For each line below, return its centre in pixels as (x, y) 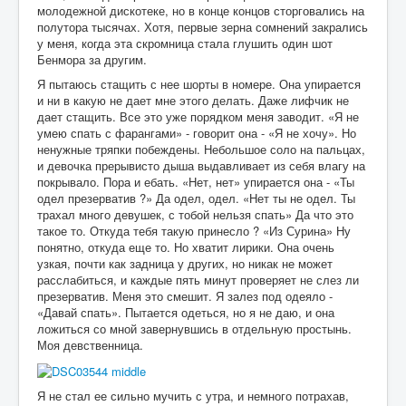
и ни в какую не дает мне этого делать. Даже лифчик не (193, 100)
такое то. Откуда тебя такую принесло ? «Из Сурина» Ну (194, 230)
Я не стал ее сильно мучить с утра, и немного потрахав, (193, 395)
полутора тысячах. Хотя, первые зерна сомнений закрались (203, 26)
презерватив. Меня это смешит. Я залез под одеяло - (185, 295)
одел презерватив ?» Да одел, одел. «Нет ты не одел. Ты (196, 198)
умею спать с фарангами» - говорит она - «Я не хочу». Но (197, 132)
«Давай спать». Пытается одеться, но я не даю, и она (186, 312)
